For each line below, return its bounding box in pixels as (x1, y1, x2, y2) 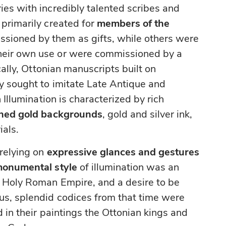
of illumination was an (77, 160, 180, 175)
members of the (96, 17, 170, 31)
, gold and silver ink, (102, 107, 193, 122)
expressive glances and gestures (46, 145, 200, 159)
